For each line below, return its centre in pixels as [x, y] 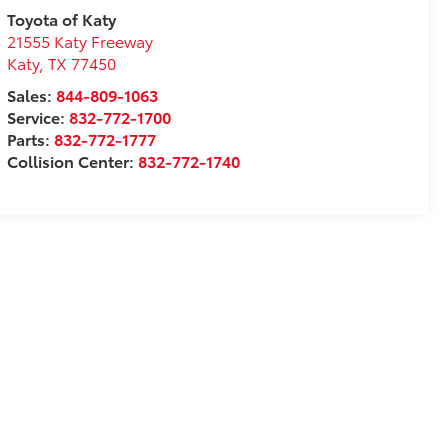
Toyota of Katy [61, 18]
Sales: [31, 94]
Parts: [30, 138]
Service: [37, 116]
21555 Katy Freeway [79, 40]
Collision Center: [72, 160]
